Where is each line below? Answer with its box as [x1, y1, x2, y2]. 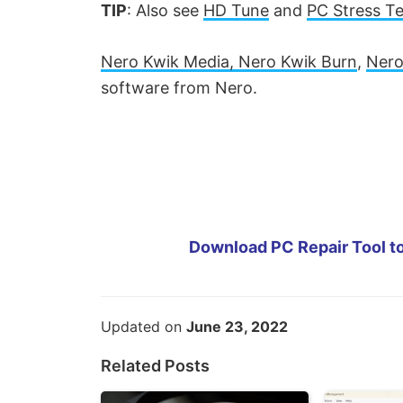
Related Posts [101, 356, 210, 376]
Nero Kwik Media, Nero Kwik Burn [101, 52, 357, 72]
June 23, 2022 [186, 318, 288, 336]
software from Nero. [101, 78, 257, 98]
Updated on [101, 318, 186, 336]
